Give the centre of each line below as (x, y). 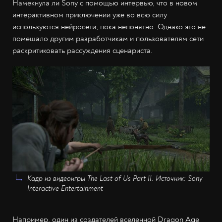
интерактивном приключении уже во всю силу (90, 15)
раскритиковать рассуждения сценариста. (83, 51)
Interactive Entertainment (65, 189)
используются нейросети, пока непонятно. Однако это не (109, 27)
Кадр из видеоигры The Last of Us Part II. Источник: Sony (115, 179)
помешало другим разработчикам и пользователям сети (108, 39)
